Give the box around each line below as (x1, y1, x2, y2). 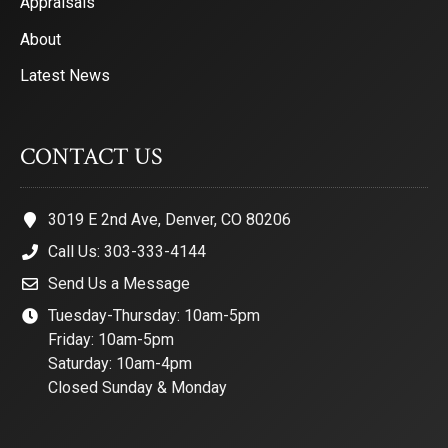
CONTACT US (20, 140, 163, 172)
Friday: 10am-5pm (48, 329, 174, 349)
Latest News (20, 66, 110, 86)
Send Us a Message (48, 273, 190, 293)
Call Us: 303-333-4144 (48, 241, 206, 261)
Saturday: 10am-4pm (48, 353, 192, 373)
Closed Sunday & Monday (48, 377, 227, 397)
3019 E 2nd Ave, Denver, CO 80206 (48, 209, 291, 229)
